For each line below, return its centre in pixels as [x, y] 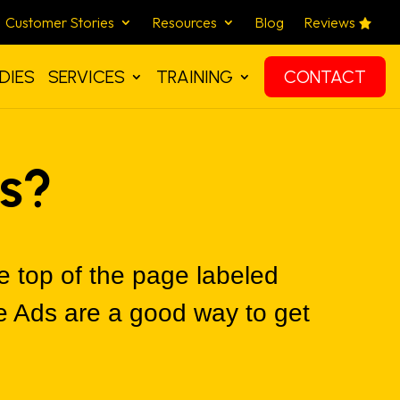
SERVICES [87, 76]
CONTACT [325, 76]
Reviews [330, 22]
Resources [185, 22]
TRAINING [195, 76]
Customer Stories [60, 22]
